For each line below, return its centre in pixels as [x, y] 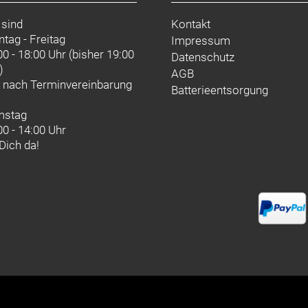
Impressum [200, 41]
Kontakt [190, 24]
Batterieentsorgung [219, 90]
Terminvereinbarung [81, 85]
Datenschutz [202, 57]
